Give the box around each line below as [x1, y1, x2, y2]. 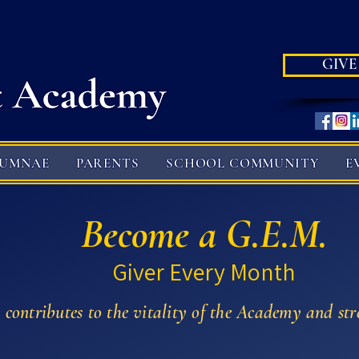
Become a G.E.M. [81, 210, 327, 258]
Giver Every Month [112, 256, 296, 288]
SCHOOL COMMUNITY [166, 154, 319, 171]
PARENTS [75, 154, 139, 171]
